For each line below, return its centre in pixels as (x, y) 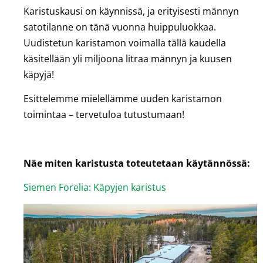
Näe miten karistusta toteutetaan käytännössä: (137, 163)
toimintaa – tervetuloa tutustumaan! (104, 115)
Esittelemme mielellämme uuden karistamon (123, 99)
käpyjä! (39, 74)
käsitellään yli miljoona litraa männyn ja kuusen (128, 58)
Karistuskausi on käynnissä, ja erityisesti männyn (131, 11)
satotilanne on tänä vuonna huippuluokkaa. (120, 27)
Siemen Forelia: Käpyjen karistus (95, 188)
